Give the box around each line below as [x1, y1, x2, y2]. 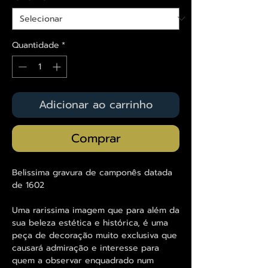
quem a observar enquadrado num [12, 254, 154, 267]
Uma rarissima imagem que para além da [12, 203, 179, 217]
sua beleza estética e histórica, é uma [12, 216, 168, 229]
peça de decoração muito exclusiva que [12, 229, 177, 242]
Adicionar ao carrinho [39, 96, 153, 113]
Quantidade [12, 38, 59, 51]
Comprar [71, 129, 121, 147]
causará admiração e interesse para [12, 241, 159, 254]
